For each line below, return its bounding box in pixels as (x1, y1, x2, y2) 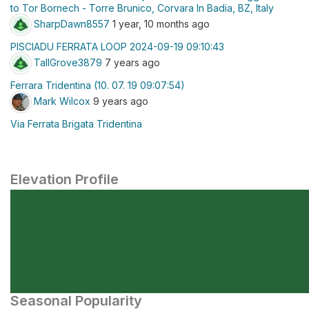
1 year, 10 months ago (110, 17, 210, 30)
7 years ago (102, 56, 160, 68)
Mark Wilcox (34, 94, 90, 107)
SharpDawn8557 (34, 17, 110, 30)
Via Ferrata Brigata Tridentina (10, 118, 142, 130)
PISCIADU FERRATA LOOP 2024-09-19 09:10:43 (10, 41, 224, 52)
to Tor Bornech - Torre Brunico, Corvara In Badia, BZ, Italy (10, 2, 274, 14)
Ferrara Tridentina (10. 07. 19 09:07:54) (10, 79, 185, 91)
